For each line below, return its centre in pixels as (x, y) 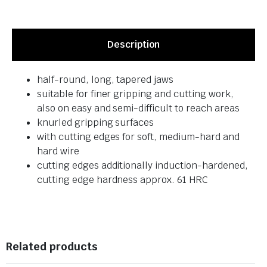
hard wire (58, 151)
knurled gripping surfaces (96, 122)
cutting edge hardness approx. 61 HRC (122, 179)
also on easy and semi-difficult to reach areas (138, 108)
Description (133, 44)
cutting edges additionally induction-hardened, (142, 165)
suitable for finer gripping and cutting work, (135, 94)
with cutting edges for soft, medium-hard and (138, 136)
